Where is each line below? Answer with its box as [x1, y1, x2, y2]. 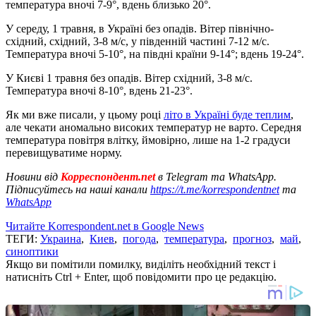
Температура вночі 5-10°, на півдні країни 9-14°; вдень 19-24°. [6, 47, 304, 60]
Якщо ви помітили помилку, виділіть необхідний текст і [6, 257, 276, 270]
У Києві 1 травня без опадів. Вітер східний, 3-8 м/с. [6, 71, 253, 84]
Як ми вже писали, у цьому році [6, 108, 164, 121]
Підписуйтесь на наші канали [6, 183, 150, 195]
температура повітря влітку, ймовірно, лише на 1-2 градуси [6, 133, 291, 146]
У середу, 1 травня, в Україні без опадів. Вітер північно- [6, 22, 274, 35]
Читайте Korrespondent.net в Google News [6, 219, 204, 232]
